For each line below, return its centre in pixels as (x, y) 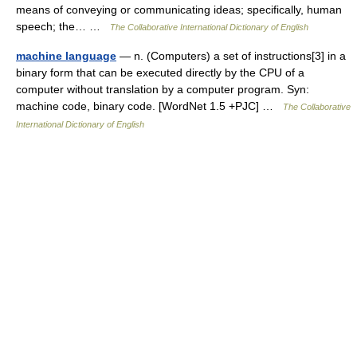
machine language (66, 56)
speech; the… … (63, 26)
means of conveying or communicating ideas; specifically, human (179, 10)
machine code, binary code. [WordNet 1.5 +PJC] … (149, 106)
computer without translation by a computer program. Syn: (163, 89)
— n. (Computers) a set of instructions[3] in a (231, 56)
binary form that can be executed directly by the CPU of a (160, 73)
